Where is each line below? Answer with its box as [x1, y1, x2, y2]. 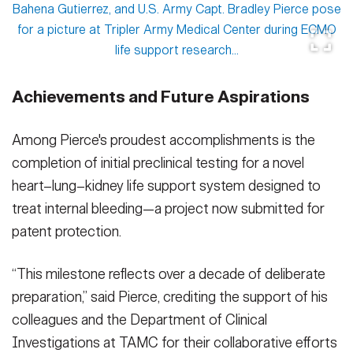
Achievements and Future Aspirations [12, 87, 310, 108]
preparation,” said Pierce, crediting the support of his [12, 288, 328, 306]
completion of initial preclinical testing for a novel [12, 154, 304, 172]
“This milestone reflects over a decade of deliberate [12, 265, 325, 283]
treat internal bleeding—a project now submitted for [12, 199, 325, 217]
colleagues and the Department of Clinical [12, 310, 267, 329]
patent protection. [12, 222, 121, 240]
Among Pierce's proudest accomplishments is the [12, 131, 315, 149]
